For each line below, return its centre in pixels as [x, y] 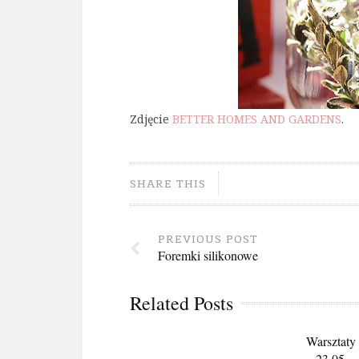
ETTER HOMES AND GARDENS [260, 119]
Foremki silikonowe [208, 256]
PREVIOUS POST [208, 239]
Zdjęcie [151, 119]
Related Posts [182, 303]
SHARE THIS [168, 184]
